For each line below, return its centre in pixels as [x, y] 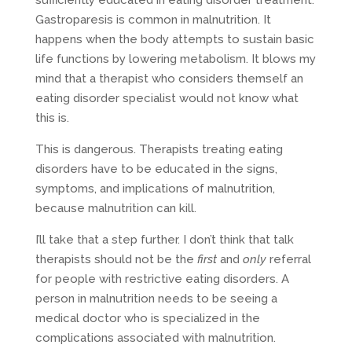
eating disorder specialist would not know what [167, 98]
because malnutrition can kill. [115, 208]
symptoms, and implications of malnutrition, [155, 188]
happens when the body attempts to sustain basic [174, 39]
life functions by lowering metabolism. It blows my [175, 59]
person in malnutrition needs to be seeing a [156, 298]
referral [288, 259]
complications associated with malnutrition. [155, 337]
